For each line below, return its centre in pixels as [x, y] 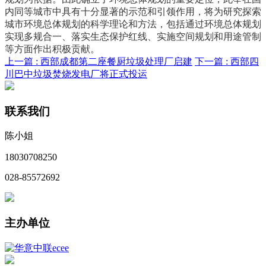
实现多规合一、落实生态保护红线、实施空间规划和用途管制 [133, 36]
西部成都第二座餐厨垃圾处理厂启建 [116, 61]
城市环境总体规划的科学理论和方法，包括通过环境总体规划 [133, 24]
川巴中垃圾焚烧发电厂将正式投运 [76, 74]
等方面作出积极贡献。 [52, 49]
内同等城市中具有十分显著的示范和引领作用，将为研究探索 [133, 11]
